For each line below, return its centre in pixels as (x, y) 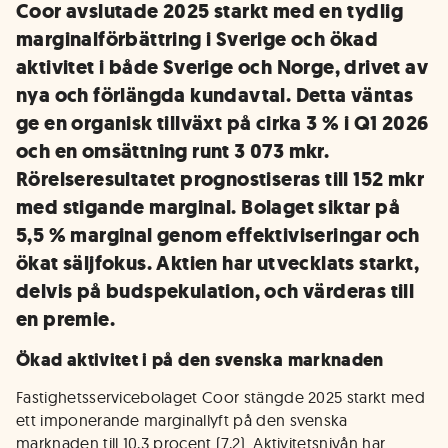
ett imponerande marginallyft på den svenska (182, 420)
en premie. (66, 319)
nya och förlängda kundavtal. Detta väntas (215, 95)
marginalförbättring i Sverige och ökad (197, 39)
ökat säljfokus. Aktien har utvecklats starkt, (217, 263)
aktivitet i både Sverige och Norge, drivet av (222, 67)
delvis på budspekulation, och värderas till (215, 291)
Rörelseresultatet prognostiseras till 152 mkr (220, 179)
